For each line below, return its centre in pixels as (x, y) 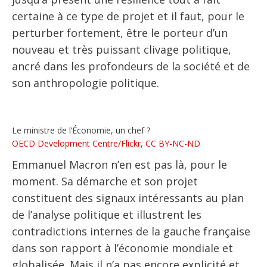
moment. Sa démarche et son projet (105, 181)
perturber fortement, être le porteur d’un (120, 33)
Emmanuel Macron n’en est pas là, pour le (119, 165)
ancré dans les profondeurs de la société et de (131, 66)
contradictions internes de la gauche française (131, 232)
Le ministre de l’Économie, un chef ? (81, 131)
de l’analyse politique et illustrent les (107, 215)
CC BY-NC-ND (173, 144)
